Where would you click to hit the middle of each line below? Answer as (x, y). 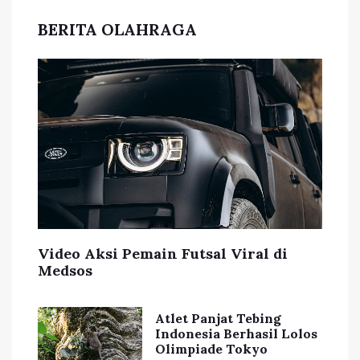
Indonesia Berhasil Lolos (236, 333)
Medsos (65, 270)
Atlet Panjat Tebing (218, 318)
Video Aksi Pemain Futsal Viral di (163, 253)
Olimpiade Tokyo (211, 348)
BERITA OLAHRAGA (117, 29)
